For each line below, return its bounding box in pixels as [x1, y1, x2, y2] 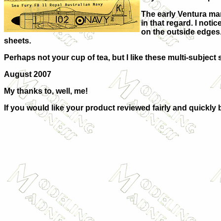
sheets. [4, 37, 31, 45]
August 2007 [4, 70, 51, 78]
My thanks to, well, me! [4, 87, 88, 95]
